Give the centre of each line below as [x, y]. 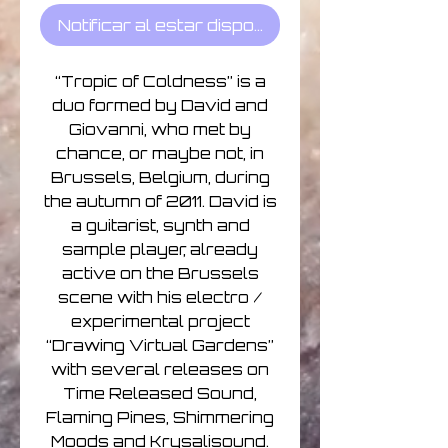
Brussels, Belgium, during [160, 178]
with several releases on [160, 370]
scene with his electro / [160, 298]
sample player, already [160, 250]
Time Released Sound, [160, 394]
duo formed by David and [160, 106]
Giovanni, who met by [160, 130]
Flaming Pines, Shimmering [160, 418]
